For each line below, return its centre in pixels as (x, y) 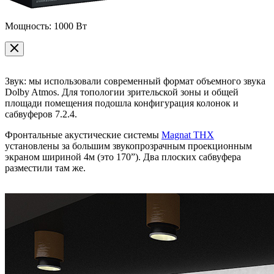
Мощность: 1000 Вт (46, 26)
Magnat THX (188, 135)
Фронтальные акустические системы (83, 135)
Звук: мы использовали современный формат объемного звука (135, 81)
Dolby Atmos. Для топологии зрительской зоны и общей (122, 92)
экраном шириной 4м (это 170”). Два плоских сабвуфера (123, 157)
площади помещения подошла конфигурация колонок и (122, 103)
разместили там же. (45, 168)
